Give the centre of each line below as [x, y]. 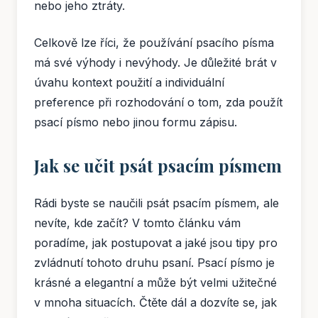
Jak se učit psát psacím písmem [158, 166]
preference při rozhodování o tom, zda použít [158, 103]
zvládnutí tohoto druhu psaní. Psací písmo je [154, 263]
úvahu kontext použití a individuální [129, 83]
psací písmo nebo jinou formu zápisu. [136, 122]
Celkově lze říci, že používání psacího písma [154, 43]
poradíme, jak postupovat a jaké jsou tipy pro [156, 243]
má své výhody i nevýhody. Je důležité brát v [155, 63]
